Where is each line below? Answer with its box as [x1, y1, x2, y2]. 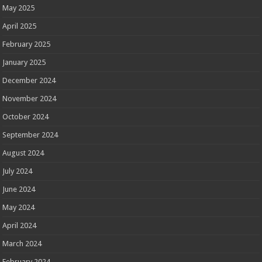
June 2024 [2, 184, 36, 194]
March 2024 [2, 239, 42, 248]
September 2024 [2, 130, 58, 139]
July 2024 [2, 166, 33, 175]
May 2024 [2, 202, 35, 212]
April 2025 [2, 21, 37, 30]
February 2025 [2, 39, 51, 49]
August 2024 [2, 148, 44, 157]
